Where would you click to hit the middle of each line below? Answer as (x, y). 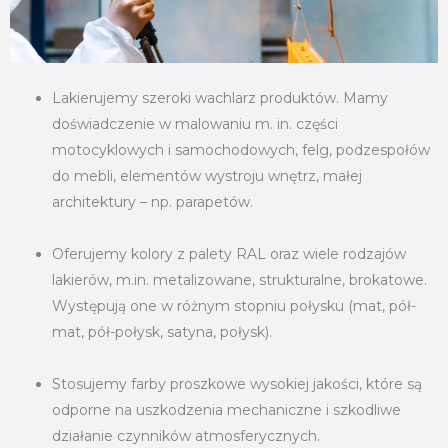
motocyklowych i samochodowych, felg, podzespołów (241, 149)
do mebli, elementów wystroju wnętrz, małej (207, 175)
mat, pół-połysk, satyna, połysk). (162, 331)
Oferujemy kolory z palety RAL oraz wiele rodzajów (229, 253)
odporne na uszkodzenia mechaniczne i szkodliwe (226, 409)
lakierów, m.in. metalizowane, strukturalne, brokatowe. (239, 279)
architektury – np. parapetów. (152, 201)
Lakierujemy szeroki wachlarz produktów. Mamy (220, 97)
